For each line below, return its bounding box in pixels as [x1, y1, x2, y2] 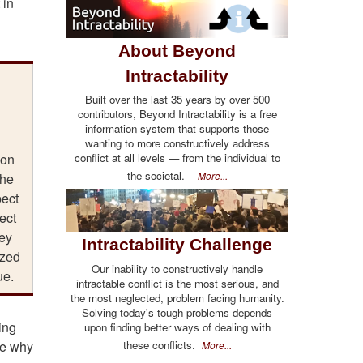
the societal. [126, 167, 198, 183]
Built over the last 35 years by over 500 [84, 91, 270, 107]
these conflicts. [122, 336, 202, 352]
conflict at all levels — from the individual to [74, 149, 280, 165]
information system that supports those [85, 120, 269, 136]
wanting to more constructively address [84, 135, 270, 151]
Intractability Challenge [82, 235, 272, 254]
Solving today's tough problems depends [82, 304, 272, 320]
